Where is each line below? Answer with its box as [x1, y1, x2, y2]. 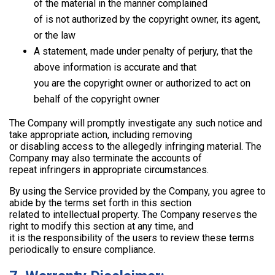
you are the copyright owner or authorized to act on [34, 77, 250, 90]
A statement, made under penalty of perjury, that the [34, 45, 253, 58]
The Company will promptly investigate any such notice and [9, 117, 262, 130]
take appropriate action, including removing [9, 129, 192, 141]
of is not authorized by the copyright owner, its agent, [34, 14, 260, 26]
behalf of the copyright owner [34, 93, 160, 106]
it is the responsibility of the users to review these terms [9, 232, 254, 244]
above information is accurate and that [34, 61, 196, 74]
